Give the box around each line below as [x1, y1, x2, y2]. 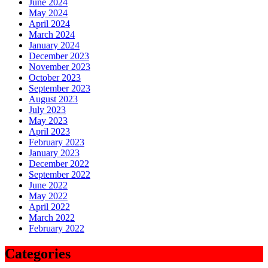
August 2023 [29, 94, 78, 105]
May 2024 [29, 8, 68, 19]
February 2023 [29, 137, 84, 148]
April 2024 [29, 19, 70, 29]
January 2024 [29, 40, 80, 51]
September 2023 [29, 83, 90, 94]
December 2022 [29, 159, 89, 169]
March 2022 [29, 212, 75, 223]
